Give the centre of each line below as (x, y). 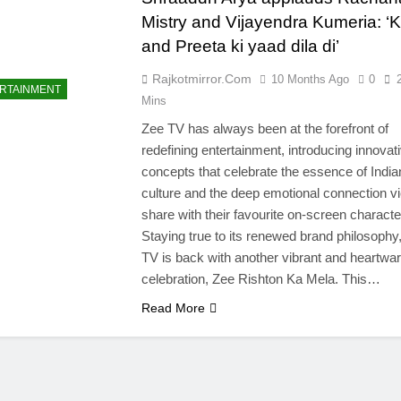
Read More (173, 308)
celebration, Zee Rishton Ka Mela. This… (260, 279)
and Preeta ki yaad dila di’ (240, 46)
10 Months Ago (310, 79)
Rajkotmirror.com (201, 79)
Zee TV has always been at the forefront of (264, 128)
